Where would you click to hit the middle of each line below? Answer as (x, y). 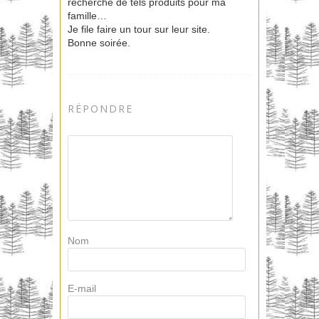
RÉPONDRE (100, 109)
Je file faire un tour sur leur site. (139, 30)
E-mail (82, 289)
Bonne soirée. (99, 43)
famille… (87, 16)
